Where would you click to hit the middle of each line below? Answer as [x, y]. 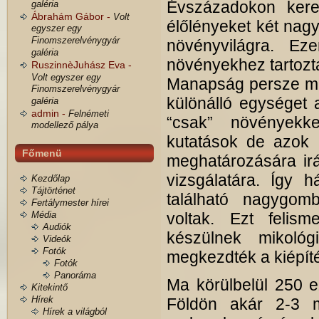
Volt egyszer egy [66, 77]
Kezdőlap [51, 178]
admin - [50, 113]
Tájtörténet [53, 190]
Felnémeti [89, 114]
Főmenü [42, 153]
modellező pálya [65, 125]
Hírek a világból [75, 312]
